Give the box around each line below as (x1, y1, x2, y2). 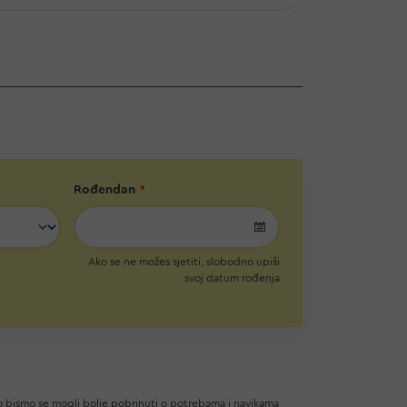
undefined (270, 215, 354, 234)
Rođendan (73, 184, 135, 196)
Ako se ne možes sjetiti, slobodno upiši (88, 255, 281, 267)
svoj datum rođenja (184, 272, 281, 283)
